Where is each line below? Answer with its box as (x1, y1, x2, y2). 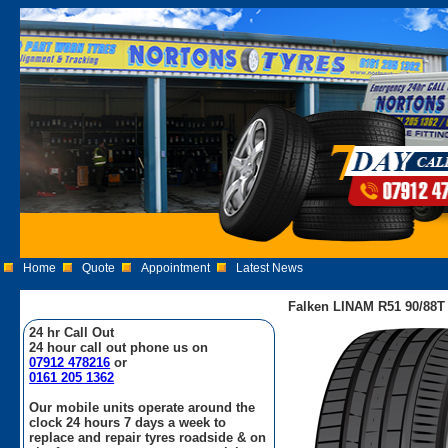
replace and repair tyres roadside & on (29, 429, 267, 445)
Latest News (236, 261, 304, 275)
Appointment (141, 261, 211, 275)
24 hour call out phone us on (29, 339, 209, 355)
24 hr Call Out (29, 324, 115, 340)
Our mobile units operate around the (29, 399, 256, 415)
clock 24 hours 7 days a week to (29, 414, 227, 430)
